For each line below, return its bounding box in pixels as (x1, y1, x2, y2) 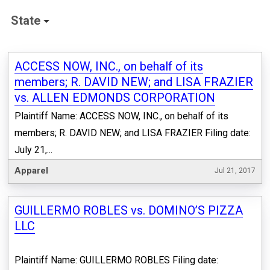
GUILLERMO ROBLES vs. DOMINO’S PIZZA (14, 202, 243, 218)
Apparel (14, 165, 48, 176)
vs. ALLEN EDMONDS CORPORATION (14, 90, 215, 105)
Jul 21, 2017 (215, 166, 256, 175)
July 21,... (14, 144, 52, 156)
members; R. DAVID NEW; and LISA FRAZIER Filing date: (14, 127, 251, 139)
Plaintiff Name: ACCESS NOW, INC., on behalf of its (14, 110, 228, 122)
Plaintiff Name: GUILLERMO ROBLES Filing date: (14, 254, 218, 266)
